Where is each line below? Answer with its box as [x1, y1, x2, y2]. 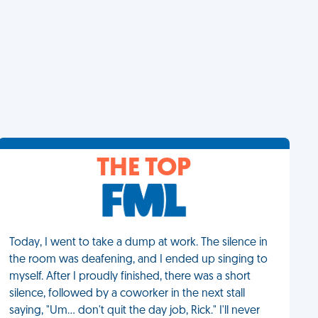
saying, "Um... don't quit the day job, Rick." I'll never [9, 305, 261, 317]
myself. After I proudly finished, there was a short [9, 271, 251, 283]
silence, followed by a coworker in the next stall [9, 288, 246, 300]
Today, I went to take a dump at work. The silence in [9, 237, 268, 248]
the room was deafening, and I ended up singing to [9, 254, 268, 265]
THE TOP [97, 156, 192, 182]
